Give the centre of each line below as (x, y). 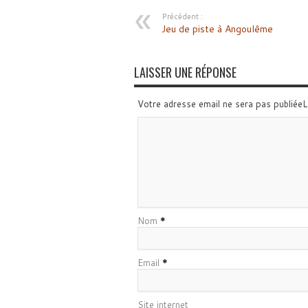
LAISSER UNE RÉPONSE (185, 72)
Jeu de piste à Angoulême (217, 29)
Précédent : (182, 16)
